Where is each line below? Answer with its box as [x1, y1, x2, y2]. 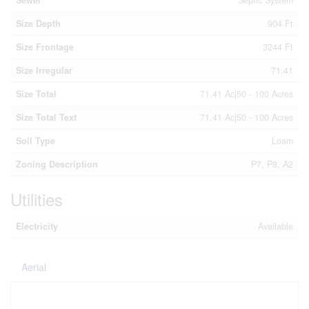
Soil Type [16, 134, 55, 147]
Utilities [10, 187, 63, 211]
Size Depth [16, 17, 61, 30]
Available [258, 220, 293, 232]
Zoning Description [16, 158, 98, 170]
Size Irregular [16, 64, 72, 77]
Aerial [21, 260, 46, 274]
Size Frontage [16, 41, 74, 53]
